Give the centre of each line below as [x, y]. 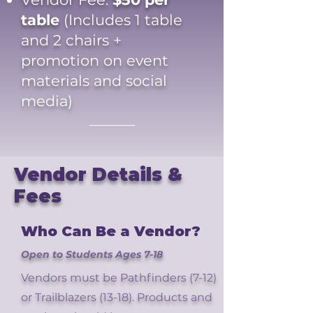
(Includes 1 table [121, 20]
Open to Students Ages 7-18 [92, 254]
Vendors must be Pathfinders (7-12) [119, 278]
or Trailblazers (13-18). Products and [117, 297]
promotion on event [95, 60]
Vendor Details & [98, 175]
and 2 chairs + [71, 40]
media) [47, 101]
